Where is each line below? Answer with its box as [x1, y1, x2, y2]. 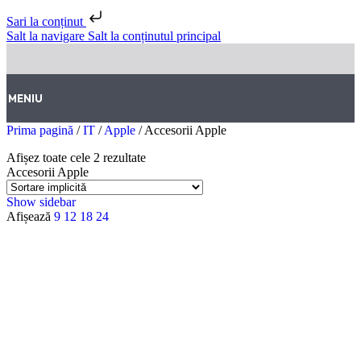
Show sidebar [6, 195, 76, 209]
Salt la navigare [6, 29, 88, 43]
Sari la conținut [6, 15, 86, 28]
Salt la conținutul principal [88, 29, 221, 43]
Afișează [6, 210, 54, 223]
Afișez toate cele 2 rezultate [6, 151, 146, 164]
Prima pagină [6, 123, 77, 137]
